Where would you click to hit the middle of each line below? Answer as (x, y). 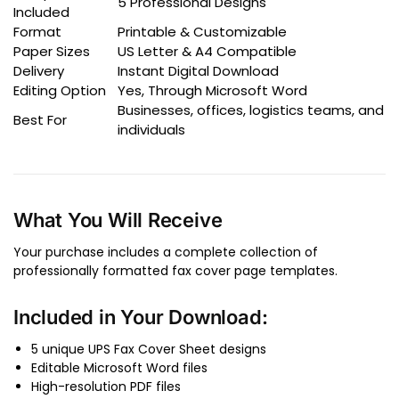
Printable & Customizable (202, 31)
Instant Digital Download (198, 70)
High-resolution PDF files (106, 387)
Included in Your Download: (141, 318)
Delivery (39, 70)
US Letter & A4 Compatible (207, 51)
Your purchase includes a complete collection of (166, 252)
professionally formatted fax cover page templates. (175, 270)
